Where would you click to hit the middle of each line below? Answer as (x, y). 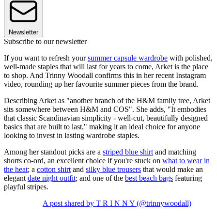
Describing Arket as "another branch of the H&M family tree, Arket (107, 101)
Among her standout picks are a (53, 152)
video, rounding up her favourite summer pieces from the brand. (101, 84)
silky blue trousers (113, 170)
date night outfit (52, 178)
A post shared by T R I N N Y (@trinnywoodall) (117, 203)
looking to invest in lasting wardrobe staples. (72, 136)
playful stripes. (26, 187)
